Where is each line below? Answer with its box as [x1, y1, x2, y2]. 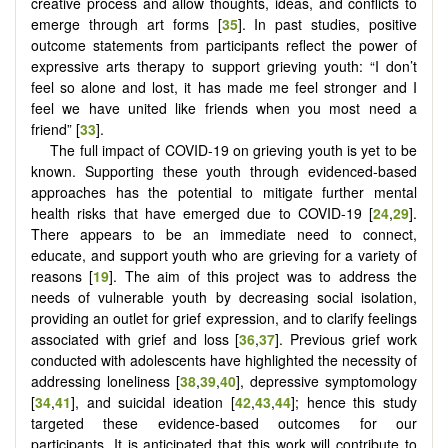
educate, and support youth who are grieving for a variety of [31, 244, 417, 265]
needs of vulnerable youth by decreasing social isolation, [31, 286, 417, 307]
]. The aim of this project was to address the [109, 265, 418, 286]
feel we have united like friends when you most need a [31, 97, 417, 118]
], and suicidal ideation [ [71, 391, 235, 412]
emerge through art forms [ [31, 13, 222, 34]
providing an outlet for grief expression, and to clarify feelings [31, 307, 417, 328]
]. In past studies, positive [237, 13, 417, 34]
